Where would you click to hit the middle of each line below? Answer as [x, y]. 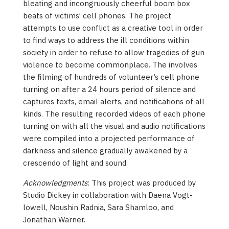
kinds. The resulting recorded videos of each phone [114, 114]
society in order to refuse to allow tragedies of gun [114, 53]
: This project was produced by [142, 183]
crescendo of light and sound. [75, 163]
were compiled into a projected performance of [109, 139]
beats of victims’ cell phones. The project [97, 16]
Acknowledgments [55, 183]
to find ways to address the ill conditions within [106, 40]
